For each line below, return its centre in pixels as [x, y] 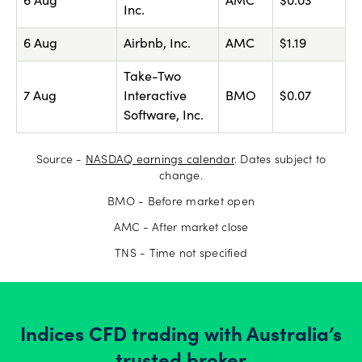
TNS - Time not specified [181, 255]
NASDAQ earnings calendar [160, 161]
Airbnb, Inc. [157, 45]
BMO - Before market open [181, 203]
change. [181, 177]
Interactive [155, 97]
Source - [61, 161]
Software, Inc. [164, 117]
